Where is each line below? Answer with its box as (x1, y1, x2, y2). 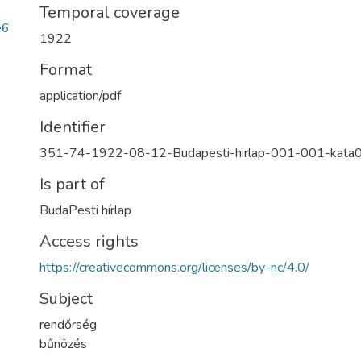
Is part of (39, 173, 105, 195)
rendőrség (39, 316, 97, 334)
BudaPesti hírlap (39, 201, 131, 219)
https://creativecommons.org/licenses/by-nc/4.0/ (39, 259, 309, 276)
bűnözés (39, 335, 87, 353)
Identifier (39, 116, 106, 138)
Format (39, 59, 92, 81)
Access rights (39, 230, 139, 252)
